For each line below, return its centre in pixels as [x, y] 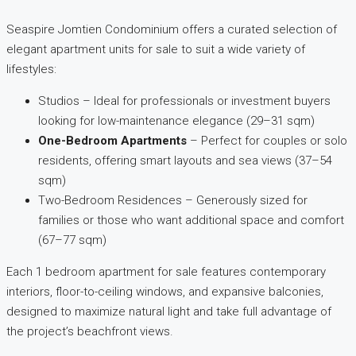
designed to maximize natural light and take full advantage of [169, 312]
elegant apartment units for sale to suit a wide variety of [156, 50]
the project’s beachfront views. [90, 332]
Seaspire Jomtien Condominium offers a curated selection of [172, 30]
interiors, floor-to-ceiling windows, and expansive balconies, [165, 292]
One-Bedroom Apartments [112, 141]
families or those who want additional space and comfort [191, 221]
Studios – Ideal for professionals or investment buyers [184, 101]
